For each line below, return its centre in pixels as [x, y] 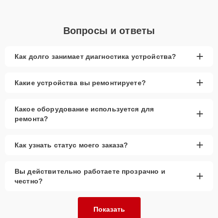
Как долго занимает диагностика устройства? [96, 56]
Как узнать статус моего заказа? [72, 145]
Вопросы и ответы [109, 30]
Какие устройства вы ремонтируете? [80, 82]
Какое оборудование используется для [84, 109]
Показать [109, 209]
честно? [29, 181]
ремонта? [32, 118]
